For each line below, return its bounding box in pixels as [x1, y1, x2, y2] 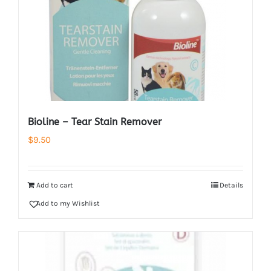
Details [220, 181, 243, 189]
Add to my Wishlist [36, 199, 100, 207]
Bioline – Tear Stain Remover [28, 116, 162, 128]
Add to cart [36, 181, 73, 189]
